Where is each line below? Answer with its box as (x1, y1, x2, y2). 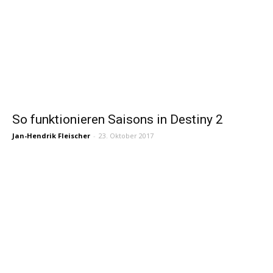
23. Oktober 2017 (99, 130, 154, 140)
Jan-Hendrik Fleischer (12, 130, 90, 140)
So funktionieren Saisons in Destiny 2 (12, 112, 223, 127)
